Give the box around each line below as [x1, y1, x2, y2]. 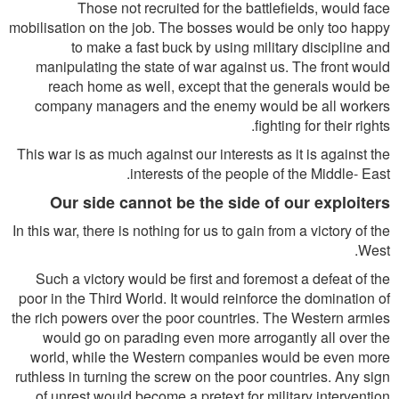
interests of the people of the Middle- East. [130, 163, 390, 183]
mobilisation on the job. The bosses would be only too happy [9, 17, 390, 37]
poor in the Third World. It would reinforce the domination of [19, 288, 390, 308]
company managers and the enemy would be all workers [35, 95, 390, 116]
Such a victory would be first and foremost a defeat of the [36, 268, 390, 289]
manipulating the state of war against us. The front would [36, 56, 390, 77]
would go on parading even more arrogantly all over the [43, 327, 390, 347]
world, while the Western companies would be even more [30, 346, 390, 367]
